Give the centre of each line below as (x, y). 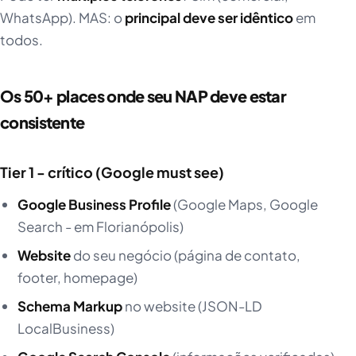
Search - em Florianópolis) (100, 227)
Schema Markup (70, 306)
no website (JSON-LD (192, 306)
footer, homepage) (77, 278)
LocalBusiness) (66, 329)
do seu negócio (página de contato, (185, 255)
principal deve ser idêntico (209, 18)
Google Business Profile (94, 205)
